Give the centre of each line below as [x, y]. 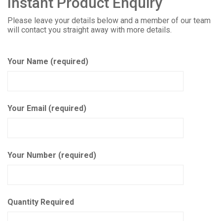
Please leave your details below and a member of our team [109, 20]
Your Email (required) [47, 108]
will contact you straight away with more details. [90, 30]
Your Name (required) [48, 61]
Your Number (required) [52, 155]
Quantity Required [41, 202]
